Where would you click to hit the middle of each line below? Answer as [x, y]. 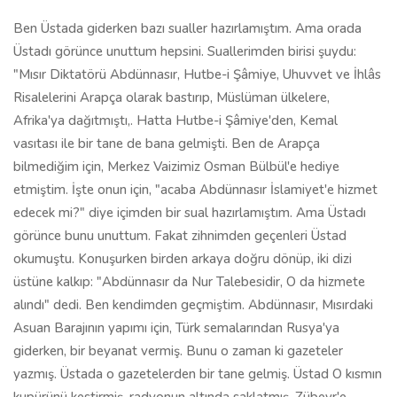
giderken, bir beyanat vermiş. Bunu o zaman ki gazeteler [178, 351]
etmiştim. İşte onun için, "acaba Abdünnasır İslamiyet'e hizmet [195, 190]
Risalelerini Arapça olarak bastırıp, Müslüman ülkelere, [171, 97]
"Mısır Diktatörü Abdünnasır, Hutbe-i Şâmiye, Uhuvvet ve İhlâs [197, 74]
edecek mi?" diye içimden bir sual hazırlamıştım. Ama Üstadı [190, 213]
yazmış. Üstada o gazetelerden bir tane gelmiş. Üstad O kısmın [198, 374]
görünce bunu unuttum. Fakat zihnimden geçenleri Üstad [180, 236]
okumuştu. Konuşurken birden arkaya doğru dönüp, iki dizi [183, 259]
